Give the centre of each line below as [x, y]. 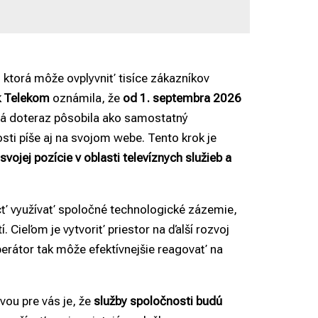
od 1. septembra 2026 [182, 98]
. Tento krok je [179, 138]
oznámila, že [86, 98]
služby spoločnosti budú [158, 301]
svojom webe [106, 138]
